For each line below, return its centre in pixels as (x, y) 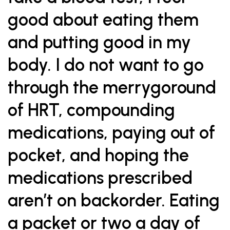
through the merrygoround (112, 88)
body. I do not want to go (106, 65)
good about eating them (103, 20)
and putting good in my (99, 42)
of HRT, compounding (91, 110)
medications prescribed (100, 178)
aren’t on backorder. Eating (114, 200)
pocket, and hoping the (98, 155)
